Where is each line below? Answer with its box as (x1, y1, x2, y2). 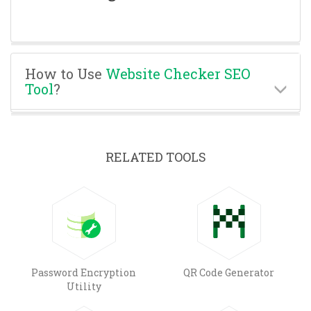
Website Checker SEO (106, 64, 251, 83)
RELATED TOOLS (105, 148, 206, 165)
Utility (66, 279, 101, 293)
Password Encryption (31, 265, 136, 279)
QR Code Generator (183, 265, 274, 279)
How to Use (25, 64, 106, 83)
